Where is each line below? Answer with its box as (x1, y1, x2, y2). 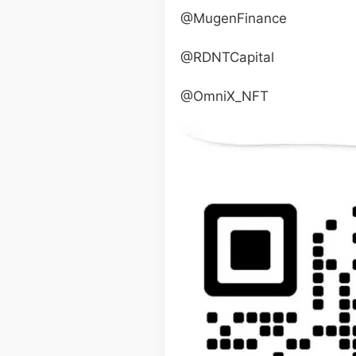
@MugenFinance (180, 10, 287, 26)
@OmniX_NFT (180, 88, 269, 104)
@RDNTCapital (180, 49, 274, 65)
